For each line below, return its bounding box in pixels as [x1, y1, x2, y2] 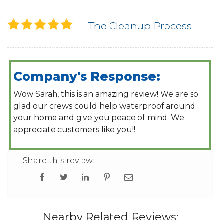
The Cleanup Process [88, 20, 192, 32]
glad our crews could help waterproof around [13, 101, 196, 111]
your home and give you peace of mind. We [13, 113, 185, 123]
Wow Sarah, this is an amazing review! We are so [13, 89, 199, 99]
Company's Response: [13, 69, 161, 84]
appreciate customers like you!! [13, 125, 136, 135]
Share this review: [23, 155, 94, 165]
